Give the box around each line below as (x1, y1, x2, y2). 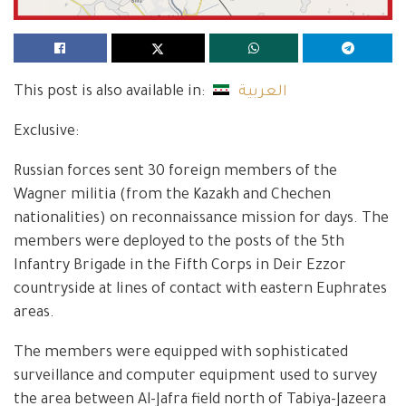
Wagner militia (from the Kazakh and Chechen (14, 187, 331, 204)
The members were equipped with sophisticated (14, 344, 348, 362)
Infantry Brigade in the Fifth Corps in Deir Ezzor (14, 257, 346, 275)
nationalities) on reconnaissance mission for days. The (14, 210, 389, 227)
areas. (14, 304, 54, 322)
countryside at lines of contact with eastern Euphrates (14, 281, 387, 298)
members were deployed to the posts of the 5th (14, 234, 344, 251)
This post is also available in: (14, 83, 208, 101)
